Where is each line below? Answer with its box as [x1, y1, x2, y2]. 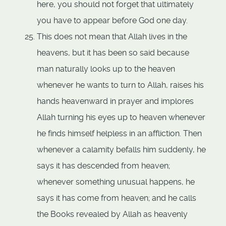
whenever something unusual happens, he [37, 177, 195, 187]
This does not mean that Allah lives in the [37, 32, 187, 42]
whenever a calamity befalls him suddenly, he [37, 145, 206, 155]
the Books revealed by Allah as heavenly [37, 209, 188, 219]
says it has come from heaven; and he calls [37, 193, 196, 203]
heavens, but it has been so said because [37, 48, 189, 58]
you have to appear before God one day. [37, 16, 188, 26]
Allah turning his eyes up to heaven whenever [37, 112, 205, 123]
